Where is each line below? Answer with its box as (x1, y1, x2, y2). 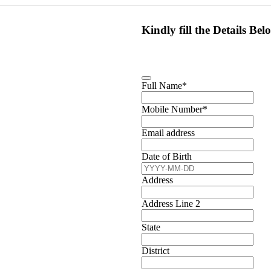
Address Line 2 (142, 198, 200, 209)
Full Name (142, 80, 182, 91)
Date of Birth (142, 151, 192, 162)
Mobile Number (142, 104, 203, 115)
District (142, 246, 169, 256)
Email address (142, 128, 195, 139)
